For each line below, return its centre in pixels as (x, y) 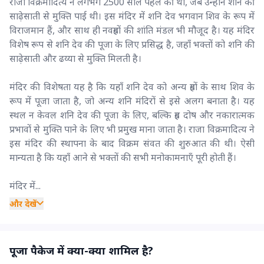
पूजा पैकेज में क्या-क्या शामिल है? (81, 250)
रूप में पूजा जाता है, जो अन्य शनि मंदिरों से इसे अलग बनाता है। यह (132, 100)
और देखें (23, 203)
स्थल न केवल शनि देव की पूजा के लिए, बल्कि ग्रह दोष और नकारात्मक (132, 115)
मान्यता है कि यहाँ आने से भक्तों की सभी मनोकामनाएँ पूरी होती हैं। (123, 157)
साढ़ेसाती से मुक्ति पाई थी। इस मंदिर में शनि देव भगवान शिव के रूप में (132, 16)
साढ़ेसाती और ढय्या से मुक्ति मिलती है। (75, 58)
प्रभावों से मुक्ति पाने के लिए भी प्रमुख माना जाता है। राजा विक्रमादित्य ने (132, 129)
